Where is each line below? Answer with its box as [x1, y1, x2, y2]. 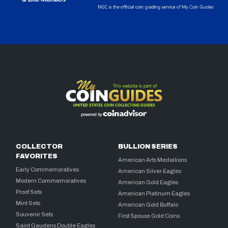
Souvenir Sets [16, 211, 53, 218]
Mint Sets [16, 200, 41, 207]
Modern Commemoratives [16, 178, 87, 184]
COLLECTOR [16, 143, 63, 151]
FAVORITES [16, 153, 58, 160]
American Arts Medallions [118, 157, 187, 163]
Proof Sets [16, 189, 42, 195]
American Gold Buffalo [118, 202, 179, 208]
